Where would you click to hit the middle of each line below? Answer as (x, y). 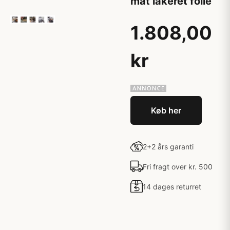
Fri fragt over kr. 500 (178, 166)
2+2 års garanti (168, 146)
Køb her (166, 110)
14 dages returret (172, 186)
